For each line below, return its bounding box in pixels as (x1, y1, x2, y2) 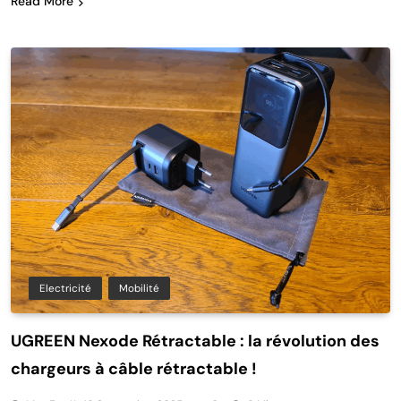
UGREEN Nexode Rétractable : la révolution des (11, 330, 380, 353)
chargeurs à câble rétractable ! (11, 358, 257, 380)
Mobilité (119, 281, 159, 296)
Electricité (39, 281, 91, 296)
